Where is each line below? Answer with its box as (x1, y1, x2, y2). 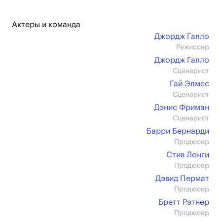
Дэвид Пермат (155, 175, 209, 183)
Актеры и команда (12, 21, 80, 29)
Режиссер (176, 44, 209, 51)
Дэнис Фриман (154, 104, 209, 111)
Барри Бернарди (147, 127, 209, 135)
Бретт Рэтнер (158, 198, 209, 206)
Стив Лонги (166, 151, 209, 159)
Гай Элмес (170, 80, 209, 88)
